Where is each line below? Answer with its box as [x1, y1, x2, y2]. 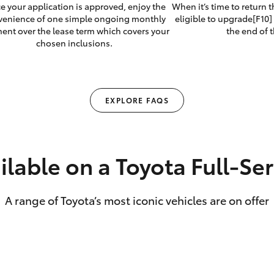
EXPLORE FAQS [105, 95, 169, 106]
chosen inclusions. [36, 37, 113, 50]
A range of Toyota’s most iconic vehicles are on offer [5, 192, 269, 209]
